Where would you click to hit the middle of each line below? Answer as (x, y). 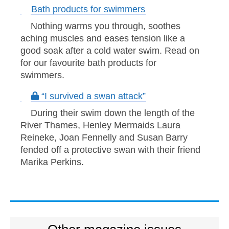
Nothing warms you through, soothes (105, 26)
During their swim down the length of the (112, 113)
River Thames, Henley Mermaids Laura (100, 125)
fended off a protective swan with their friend (110, 150)
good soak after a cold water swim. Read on (110, 50)
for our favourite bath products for (88, 63)
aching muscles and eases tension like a (103, 38)
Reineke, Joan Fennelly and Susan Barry (104, 137)
